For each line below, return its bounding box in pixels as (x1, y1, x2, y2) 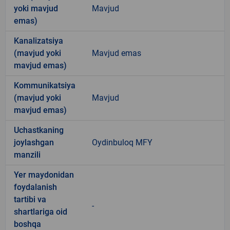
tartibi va (14, 194, 46, 204)
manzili (14, 149, 41, 160)
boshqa (14, 219, 41, 229)
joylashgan (14, 137, 54, 147)
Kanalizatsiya (14, 35, 63, 46)
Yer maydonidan (14, 169, 74, 180)
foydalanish (14, 182, 57, 192)
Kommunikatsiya (14, 80, 75, 90)
